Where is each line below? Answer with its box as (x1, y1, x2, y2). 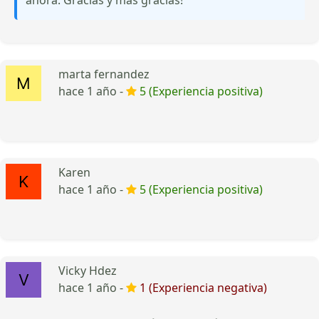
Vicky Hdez (58, 262, 117, 278)
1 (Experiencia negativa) (140, 279, 267, 296)
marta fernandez (58, 66, 150, 82)
